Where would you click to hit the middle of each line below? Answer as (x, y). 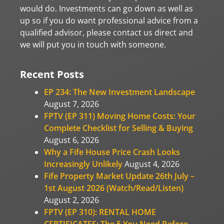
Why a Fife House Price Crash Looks (112, 152)
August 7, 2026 (71, 104)
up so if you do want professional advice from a (109, 20)
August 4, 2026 (152, 164)
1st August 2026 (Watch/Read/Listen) (114, 188)
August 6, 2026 (71, 140)
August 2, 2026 (71, 200)
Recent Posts (52, 74)
